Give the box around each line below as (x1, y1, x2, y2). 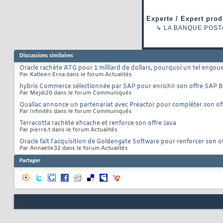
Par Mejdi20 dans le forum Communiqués (19, 90, 132, 97)
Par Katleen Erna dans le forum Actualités (19, 71, 132, 79)
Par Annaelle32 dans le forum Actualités (19, 145, 128, 152)
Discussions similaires (19, 53, 73, 59)
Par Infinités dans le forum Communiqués (19, 108, 132, 115)
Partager (19, 158, 40, 164)
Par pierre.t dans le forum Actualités (19, 126, 117, 134)
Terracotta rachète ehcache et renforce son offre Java (19, 119, 176, 128)
